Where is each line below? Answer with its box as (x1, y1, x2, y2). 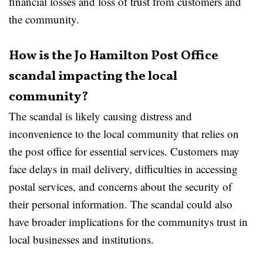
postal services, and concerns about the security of (9, 179, 232, 194)
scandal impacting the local (9, 68, 177, 86)
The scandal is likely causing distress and (9, 109, 192, 123)
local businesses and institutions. (9, 232, 154, 247)
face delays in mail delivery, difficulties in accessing (9, 161, 238, 176)
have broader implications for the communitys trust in (9, 214, 248, 229)
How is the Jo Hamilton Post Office (9, 47, 218, 65)
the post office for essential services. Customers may (9, 144, 240, 159)
